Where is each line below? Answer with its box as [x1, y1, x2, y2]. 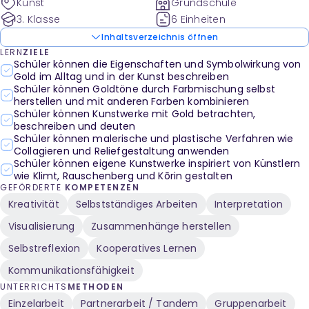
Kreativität [8, 197, 59, 211]
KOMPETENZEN [64, 181, 139, 193]
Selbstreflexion [8, 241, 81, 255]
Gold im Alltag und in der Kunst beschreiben [14, 70, 229, 83]
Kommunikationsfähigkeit [8, 263, 134, 277]
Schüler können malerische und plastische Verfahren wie [14, 132, 294, 146]
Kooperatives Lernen [97, 241, 197, 255]
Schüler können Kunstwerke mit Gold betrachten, [14, 107, 256, 121]
